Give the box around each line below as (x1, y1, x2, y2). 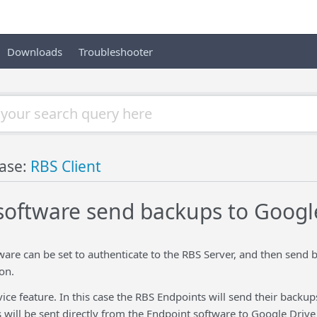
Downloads (7, 45, 62, 59)
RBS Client (30, 156, 101, 176)
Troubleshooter (79, 45, 153, 59)
